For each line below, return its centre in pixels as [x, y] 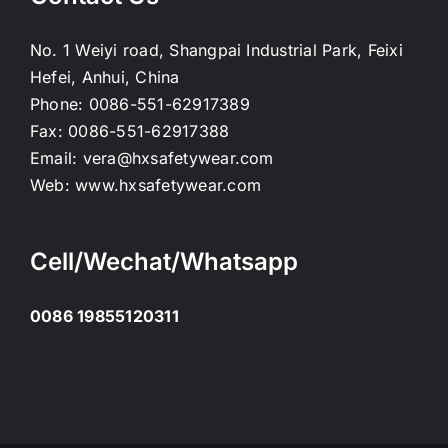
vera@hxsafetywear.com [178, 158]
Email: [56, 158]
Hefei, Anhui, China [105, 77]
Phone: [59, 104]
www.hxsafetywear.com [168, 185]
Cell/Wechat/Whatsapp [164, 262]
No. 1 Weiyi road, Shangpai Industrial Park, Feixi [216, 50]
